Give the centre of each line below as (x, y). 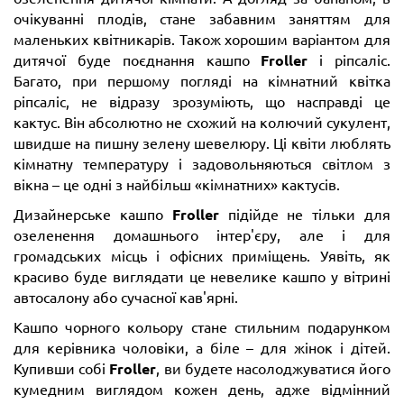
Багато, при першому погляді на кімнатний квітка (202, 80)
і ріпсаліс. (349, 59)
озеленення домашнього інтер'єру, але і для (202, 234)
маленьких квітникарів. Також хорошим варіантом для (202, 38)
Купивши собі (62, 367)
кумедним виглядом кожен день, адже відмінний (202, 388)
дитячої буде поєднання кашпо (138, 59)
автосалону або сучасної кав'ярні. (126, 296)
